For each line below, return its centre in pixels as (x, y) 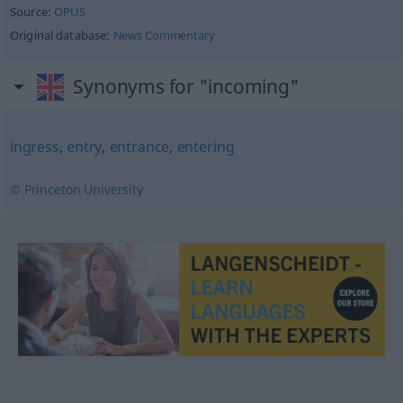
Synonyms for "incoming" (186, 86)
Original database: (61, 36)
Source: (32, 12)
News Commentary (164, 36)
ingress (34, 147)
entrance (139, 147)
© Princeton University (76, 189)
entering (206, 147)
